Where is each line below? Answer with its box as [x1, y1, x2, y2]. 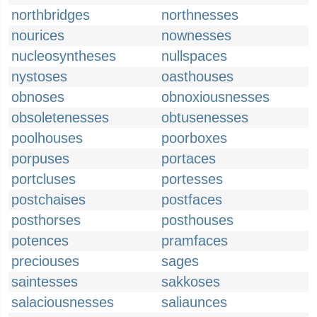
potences [11, 233, 69, 248]
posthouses [161, 212, 234, 228]
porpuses [11, 151, 69, 166]
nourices [11, 28, 64, 43]
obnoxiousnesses [161, 89, 270, 105]
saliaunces [161, 294, 227, 310]
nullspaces [161, 48, 227, 64]
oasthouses [161, 69, 234, 84]
